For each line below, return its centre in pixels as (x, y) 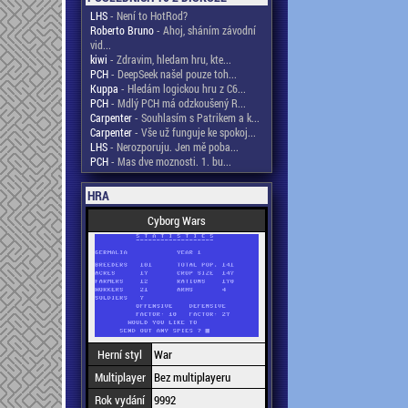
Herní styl (120, 354)
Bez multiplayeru (192, 377)
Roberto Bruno (122, 30)
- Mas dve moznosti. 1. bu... (170, 161)
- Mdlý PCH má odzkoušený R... (177, 103)
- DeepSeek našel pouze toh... (173, 74)
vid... (101, 45)
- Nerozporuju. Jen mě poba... (173, 147)
